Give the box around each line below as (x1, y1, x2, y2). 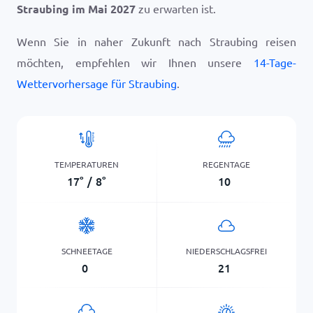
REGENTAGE (203, 158, 250, 170)
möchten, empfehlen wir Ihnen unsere (17, 55, 254, 69)
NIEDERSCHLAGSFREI (186, 245, 267, 256)
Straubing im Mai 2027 (17, 1, 136, 16)
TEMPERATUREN (54, 158, 119, 170)
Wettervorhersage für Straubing (17, 76, 177, 90)
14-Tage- (254, 55, 296, 69)
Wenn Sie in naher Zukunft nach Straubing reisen (17, 34, 296, 48)
